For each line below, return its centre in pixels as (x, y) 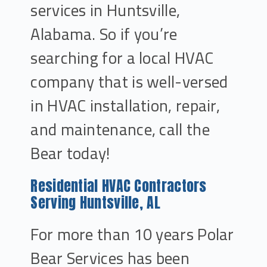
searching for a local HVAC (122, 58)
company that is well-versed (129, 82)
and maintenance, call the (120, 129)
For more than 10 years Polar (132, 234)
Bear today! (70, 153)
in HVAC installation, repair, (125, 105)
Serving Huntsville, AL (95, 202)
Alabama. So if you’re (104, 34)
